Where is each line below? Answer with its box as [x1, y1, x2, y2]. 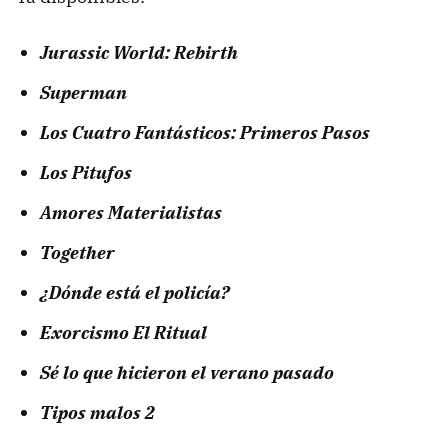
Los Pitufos [40, 161, 132, 185]
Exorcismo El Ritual [40, 321, 207, 345]
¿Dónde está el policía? [40, 281, 229, 305]
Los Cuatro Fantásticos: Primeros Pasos [40, 121, 370, 145]
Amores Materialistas [40, 201, 222, 225]
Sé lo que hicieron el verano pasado [40, 361, 334, 385]
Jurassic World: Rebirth [40, 41, 238, 65]
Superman [40, 81, 127, 105]
